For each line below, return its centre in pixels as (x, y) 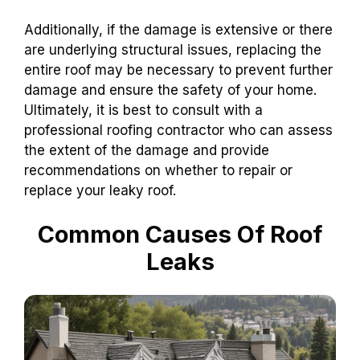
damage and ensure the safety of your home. (170, 90)
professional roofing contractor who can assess (178, 130)
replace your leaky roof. (100, 190)
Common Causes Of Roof (180, 235)
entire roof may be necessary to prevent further (178, 70)
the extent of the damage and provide (147, 150)
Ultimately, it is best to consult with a (143, 110)
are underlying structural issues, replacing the (173, 49)
